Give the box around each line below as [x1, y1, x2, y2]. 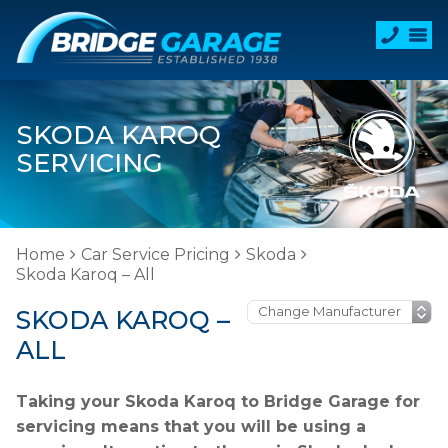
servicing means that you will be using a [16, 417, 366, 436]
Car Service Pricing [81, 245, 230, 264]
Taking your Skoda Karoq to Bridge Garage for [16, 392, 420, 411]
